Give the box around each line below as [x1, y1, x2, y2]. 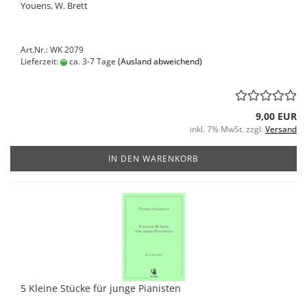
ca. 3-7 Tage [67, 56, 116, 67]
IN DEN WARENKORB [108, 153, 199, 164]
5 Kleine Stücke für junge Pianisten [21, 282, 181, 295]
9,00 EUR [256, 110, 297, 123]
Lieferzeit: [21, 56, 60, 67]
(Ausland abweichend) [118, 56, 202, 67]
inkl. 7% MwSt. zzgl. [190, 123, 265, 135]
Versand [265, 123, 297, 135]
